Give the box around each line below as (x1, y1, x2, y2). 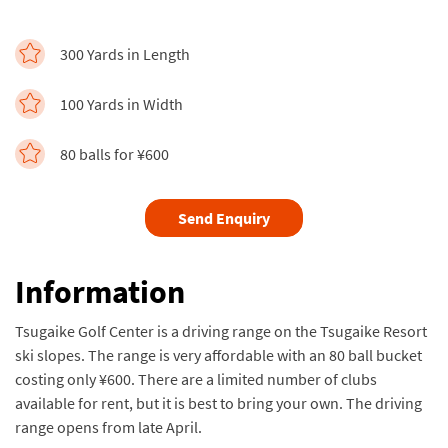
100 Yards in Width (60, 94, 183, 114)
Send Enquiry (178, 208, 270, 228)
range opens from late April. (15, 417, 202, 437)
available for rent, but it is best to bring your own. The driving (15, 393, 422, 413)
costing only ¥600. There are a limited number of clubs (15, 369, 377, 389)
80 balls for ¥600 (60, 144, 169, 164)
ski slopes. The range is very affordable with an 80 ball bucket (15, 345, 422, 365)
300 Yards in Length (60, 44, 190, 64)
